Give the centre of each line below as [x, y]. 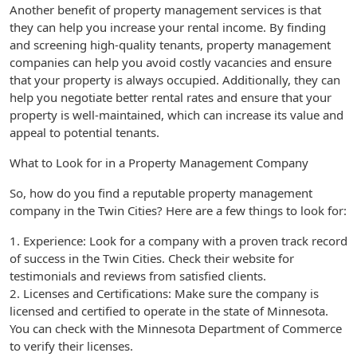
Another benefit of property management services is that [165, 10]
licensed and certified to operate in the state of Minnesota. [169, 311]
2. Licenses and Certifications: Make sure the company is [164, 293]
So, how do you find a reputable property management [161, 193]
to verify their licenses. [71, 346]
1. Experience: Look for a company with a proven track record [178, 241]
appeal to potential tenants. [84, 132]
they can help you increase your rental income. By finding [168, 27]
